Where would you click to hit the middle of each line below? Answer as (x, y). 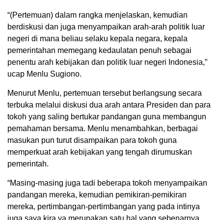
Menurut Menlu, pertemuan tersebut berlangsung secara (105, 93)
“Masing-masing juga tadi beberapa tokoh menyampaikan (107, 183)
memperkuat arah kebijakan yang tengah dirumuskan (100, 152)
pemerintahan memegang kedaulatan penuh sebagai (99, 51)
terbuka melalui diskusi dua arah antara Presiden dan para (109, 105)
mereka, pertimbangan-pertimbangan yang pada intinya (104, 207)
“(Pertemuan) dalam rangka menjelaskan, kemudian (97, 15)
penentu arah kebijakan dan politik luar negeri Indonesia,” (107, 62)
